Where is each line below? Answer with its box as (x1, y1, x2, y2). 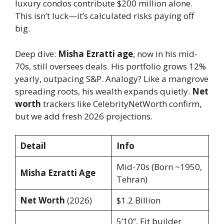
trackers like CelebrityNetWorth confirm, (41, 97, 201, 109)
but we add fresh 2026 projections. (15, 110, 152, 122)
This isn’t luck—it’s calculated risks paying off (15, 10, 194, 22)
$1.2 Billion (116, 194, 160, 206)
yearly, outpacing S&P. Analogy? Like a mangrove (15, 72, 208, 84)
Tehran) (116, 173, 147, 185)
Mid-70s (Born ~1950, (116, 161, 202, 173)
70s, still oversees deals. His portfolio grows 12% (15, 60, 206, 72)
